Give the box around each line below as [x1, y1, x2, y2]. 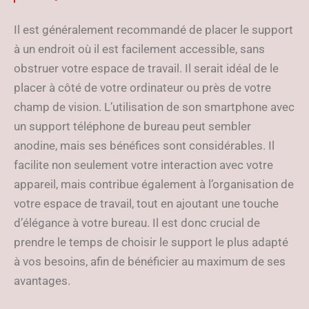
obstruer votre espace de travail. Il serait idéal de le [14, 61, 279, 75]
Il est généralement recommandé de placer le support [14, 23, 293, 37]
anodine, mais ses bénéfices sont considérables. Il [14, 139, 275, 152]
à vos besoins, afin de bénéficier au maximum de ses [14, 255, 286, 268]
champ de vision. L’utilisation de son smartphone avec [14, 100, 295, 114]
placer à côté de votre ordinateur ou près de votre [14, 81, 271, 94]
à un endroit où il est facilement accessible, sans [14, 42, 265, 56]
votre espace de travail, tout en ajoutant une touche [14, 197, 279, 210]
